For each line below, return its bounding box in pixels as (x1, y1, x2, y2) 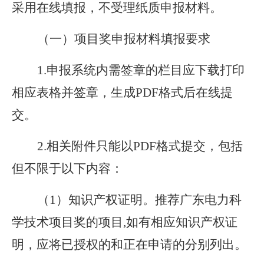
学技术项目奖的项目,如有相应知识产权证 (12, 215, 237, 229)
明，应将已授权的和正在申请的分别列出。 (12, 237, 247, 252)
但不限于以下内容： (12, 161, 123, 176)
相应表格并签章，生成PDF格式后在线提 (12, 85, 233, 100)
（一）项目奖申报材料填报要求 (37, 32, 210, 46)
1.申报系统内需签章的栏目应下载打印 (37, 63, 245, 77)
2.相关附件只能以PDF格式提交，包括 (37, 139, 243, 153)
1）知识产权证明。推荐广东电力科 (49, 193, 242, 207)
